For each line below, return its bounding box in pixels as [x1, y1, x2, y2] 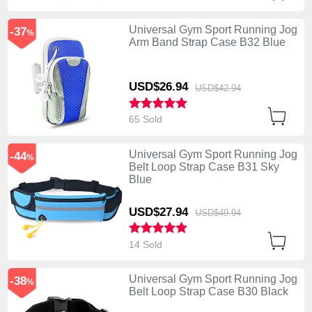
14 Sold [128, 238, 165, 250]
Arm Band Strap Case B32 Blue [128, 36, 286, 48]
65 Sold [128, 114, 165, 125]
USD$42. [195, 82, 232, 93]
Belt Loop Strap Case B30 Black [128, 286, 288, 298]
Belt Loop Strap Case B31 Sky [128, 160, 279, 173]
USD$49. [195, 207, 232, 218]
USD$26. [128, 80, 175, 94]
